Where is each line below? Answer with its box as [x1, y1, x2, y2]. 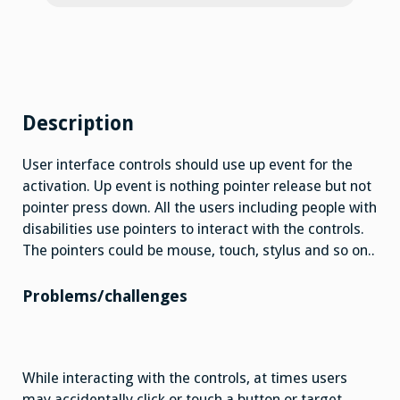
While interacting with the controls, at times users [22, 369, 347, 387]
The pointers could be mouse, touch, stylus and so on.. [22, 242, 375, 260]
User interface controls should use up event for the [22, 156, 353, 174]
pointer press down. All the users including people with [22, 199, 377, 217]
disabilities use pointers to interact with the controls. [22, 221, 364, 238]
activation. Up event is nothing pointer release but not [22, 178, 371, 196]
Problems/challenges [22, 286, 187, 305]
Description [22, 111, 134, 135]
